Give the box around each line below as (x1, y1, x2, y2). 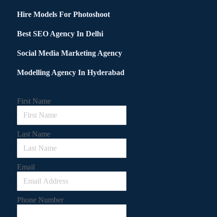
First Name (17, 97, 51, 106)
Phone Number (17, 196, 63, 204)
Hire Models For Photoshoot (17, 10, 110, 19)
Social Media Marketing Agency (17, 49, 122, 58)
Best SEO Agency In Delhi (17, 30, 103, 38)
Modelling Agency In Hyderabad (17, 68, 124, 77)
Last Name (17, 130, 50, 139)
